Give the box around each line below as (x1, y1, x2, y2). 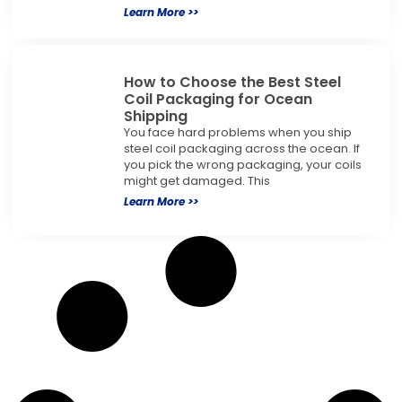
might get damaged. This (123, 172, 270, 190)
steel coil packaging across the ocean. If (123, 140, 360, 158)
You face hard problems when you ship (123, 124, 352, 142)
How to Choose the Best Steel (123, 72, 341, 93)
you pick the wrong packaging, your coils (123, 156, 362, 174)
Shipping (123, 106, 188, 127)
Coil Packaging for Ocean (123, 89, 312, 110)
